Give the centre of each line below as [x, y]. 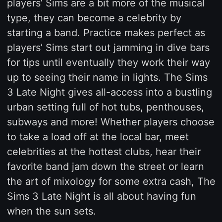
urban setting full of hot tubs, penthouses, [105, 107]
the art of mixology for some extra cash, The [111, 181]
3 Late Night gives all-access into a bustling [109, 92]
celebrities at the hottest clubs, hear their [104, 151]
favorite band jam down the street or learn [105, 166]
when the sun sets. [51, 211]
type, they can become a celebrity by [94, 18]
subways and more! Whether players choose [111, 122]
